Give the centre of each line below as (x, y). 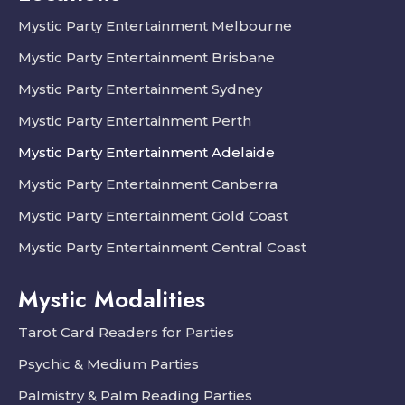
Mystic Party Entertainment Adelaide (146, 152)
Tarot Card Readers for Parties (126, 332)
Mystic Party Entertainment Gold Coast (153, 215)
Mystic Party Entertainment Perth (135, 120)
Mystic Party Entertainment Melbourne (155, 25)
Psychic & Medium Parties (108, 363)
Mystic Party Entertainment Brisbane (146, 57)
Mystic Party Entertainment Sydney (140, 89)
